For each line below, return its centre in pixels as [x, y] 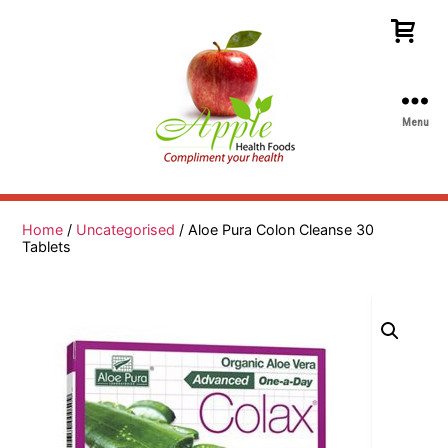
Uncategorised [126, 229]
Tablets [47, 246]
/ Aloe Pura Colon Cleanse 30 [275, 229]
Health [247, 195]
